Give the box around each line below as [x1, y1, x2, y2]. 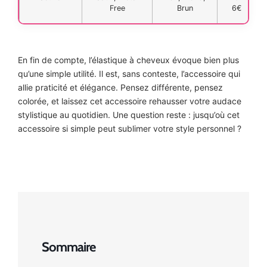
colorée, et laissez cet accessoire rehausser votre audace [18, 95, 241, 106]
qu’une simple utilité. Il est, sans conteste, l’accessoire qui [18, 68, 240, 79]
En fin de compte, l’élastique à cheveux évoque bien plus [18, 54, 239, 65]
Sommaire [42, 239, 95, 256]
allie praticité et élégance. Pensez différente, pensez [18, 82, 223, 92]
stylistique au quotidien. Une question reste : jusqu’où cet [18, 109, 240, 120]
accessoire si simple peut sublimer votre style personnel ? [18, 123, 241, 133]
